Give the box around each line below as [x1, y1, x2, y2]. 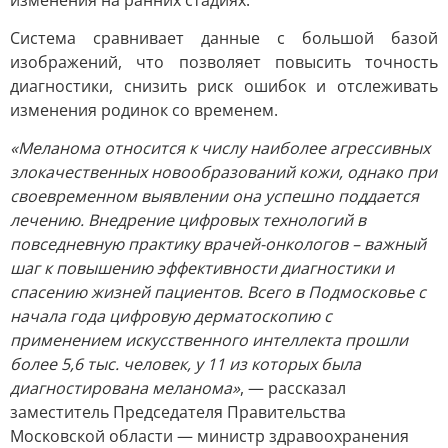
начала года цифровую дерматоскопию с [10, 305, 332, 327]
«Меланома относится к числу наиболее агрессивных [10, 137, 430, 159]
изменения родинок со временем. [10, 99, 278, 121]
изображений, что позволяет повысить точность [10, 51, 438, 73]
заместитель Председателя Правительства [10, 401, 346, 423]
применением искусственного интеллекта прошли [10, 329, 408, 351]
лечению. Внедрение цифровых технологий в [10, 209, 366, 231]
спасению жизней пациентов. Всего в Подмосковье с [10, 281, 426, 303]
